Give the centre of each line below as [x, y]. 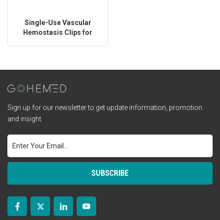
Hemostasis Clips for [58, 32]
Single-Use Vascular [58, 22]
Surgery [58, 42]
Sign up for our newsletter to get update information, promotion [105, 107]
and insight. [25, 119]
